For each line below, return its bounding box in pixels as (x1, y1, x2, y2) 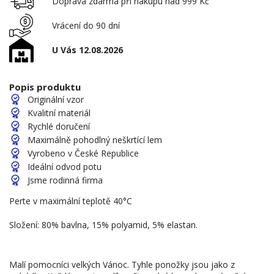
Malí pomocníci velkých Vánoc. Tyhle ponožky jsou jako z (9, 258, 235, 270)
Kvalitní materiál (28, 106, 91, 119)
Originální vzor (28, 93, 84, 105)
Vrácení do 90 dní (52, 20, 120, 32)
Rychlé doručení (28, 120, 90, 132)
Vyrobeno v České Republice (28, 147, 139, 159)
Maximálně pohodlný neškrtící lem (28, 133, 162, 146)
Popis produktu (9, 80, 81, 93)
